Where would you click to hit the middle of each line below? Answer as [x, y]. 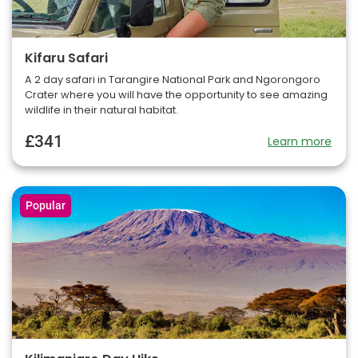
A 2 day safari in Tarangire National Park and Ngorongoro [173, 80]
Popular [46, 206]
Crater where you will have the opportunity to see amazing [176, 95]
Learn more [300, 142]
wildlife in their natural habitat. [101, 110]
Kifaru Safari [66, 58]
